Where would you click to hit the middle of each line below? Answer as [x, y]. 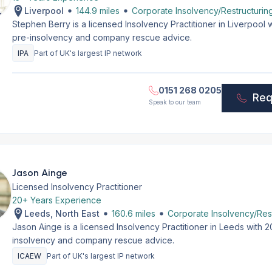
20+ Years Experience [56, 200]
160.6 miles [133, 213]
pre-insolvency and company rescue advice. [102, 37]
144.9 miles [97, 11]
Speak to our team [175, 102]
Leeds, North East [62, 213]
